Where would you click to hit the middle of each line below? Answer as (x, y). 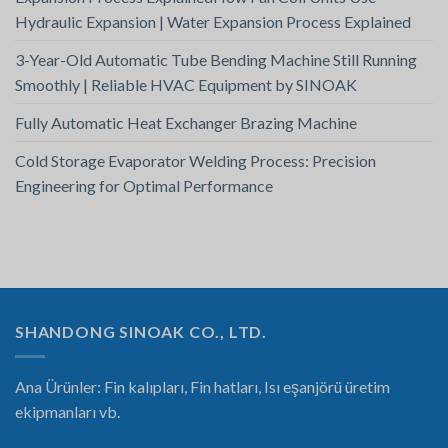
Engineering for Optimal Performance (144, 186)
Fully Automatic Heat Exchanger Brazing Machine (186, 123)
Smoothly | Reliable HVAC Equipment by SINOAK (186, 85)
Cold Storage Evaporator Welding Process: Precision (195, 161)
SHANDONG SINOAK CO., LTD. (141, 332)
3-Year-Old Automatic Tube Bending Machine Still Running (216, 60)
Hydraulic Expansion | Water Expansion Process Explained (213, 22)
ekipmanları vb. (67, 411)
